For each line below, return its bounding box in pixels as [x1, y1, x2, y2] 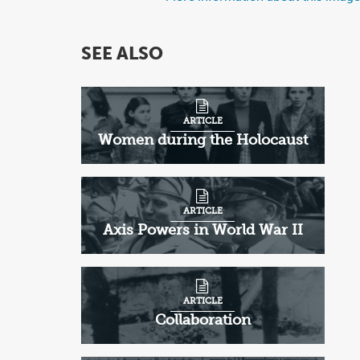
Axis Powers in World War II [102, 221, 303, 239]
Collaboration [154, 311, 251, 329]
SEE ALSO [80, 43, 163, 65]
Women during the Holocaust [97, 131, 308, 149]
